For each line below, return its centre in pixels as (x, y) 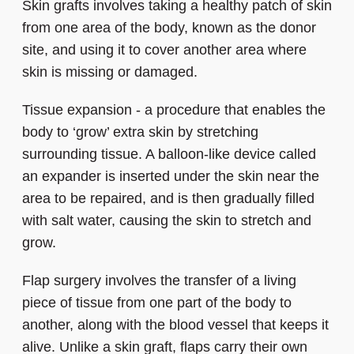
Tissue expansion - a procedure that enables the (174, 110)
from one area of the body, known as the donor (169, 28)
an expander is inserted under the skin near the (171, 177)
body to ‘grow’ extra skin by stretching (140, 132)
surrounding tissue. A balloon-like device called (169, 154)
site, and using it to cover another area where (164, 50)
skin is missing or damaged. (110, 72)
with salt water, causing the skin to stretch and (167, 221)
